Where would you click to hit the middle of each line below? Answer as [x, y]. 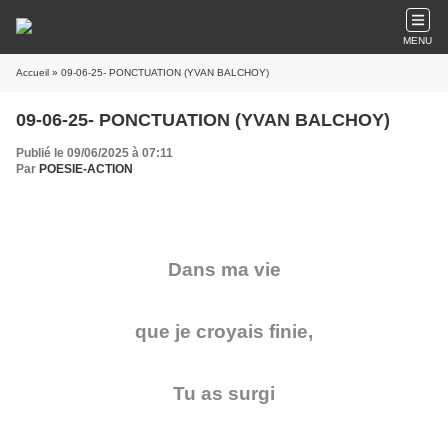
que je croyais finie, [224, 331]
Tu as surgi [224, 393]
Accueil [32, 72]
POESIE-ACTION [86, 169]
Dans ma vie [224, 269]
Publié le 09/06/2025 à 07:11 [94, 153]
